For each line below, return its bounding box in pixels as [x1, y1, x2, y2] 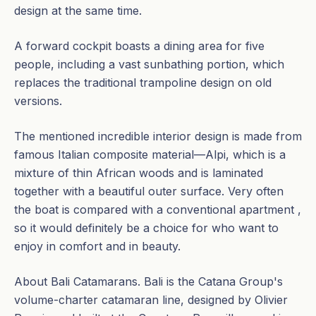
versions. [14, 94, 62, 108]
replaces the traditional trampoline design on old [14, 75, 272, 90]
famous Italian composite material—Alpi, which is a [14, 147, 286, 162]
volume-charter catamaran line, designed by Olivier [14, 293, 288, 307]
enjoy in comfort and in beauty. [14, 239, 181, 253]
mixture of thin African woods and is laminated [14, 166, 263, 180]
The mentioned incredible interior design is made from [14, 129, 302, 143]
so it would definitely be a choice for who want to [14, 221, 279, 235]
